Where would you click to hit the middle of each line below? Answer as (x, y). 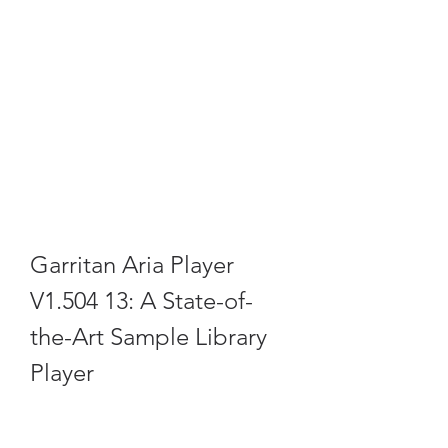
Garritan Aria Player (132, 264)
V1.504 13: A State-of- (141, 300)
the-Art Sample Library (148, 336)
